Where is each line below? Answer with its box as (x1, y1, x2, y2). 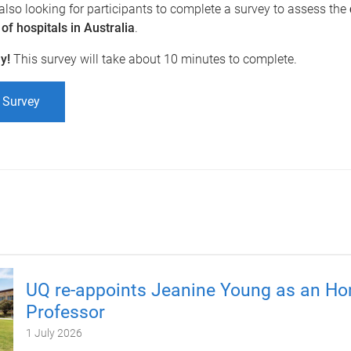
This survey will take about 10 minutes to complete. (13, 52, 297, 67)
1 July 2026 (25, 327, 82, 339)
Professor (25, 302, 105, 323)
